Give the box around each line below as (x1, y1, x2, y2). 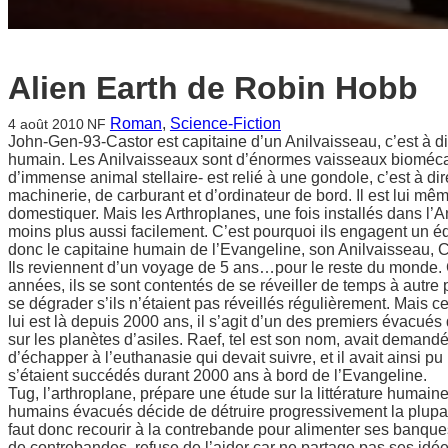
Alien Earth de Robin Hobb (8, 69, 418, 106)
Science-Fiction (169, 114, 281, 132)
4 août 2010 (8, 115, 84, 132)
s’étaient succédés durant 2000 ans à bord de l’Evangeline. (8, 366, 427, 384)
